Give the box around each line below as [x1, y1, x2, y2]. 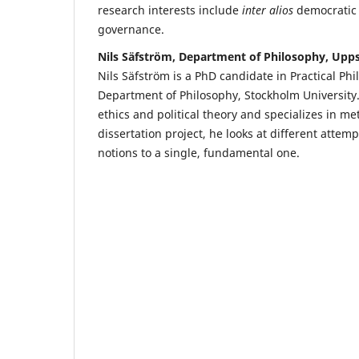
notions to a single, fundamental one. [98, 144, 303, 160]
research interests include [98, 2, 242, 18]
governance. [98, 21, 167, 37]
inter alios [242, 2, 293, 18]
